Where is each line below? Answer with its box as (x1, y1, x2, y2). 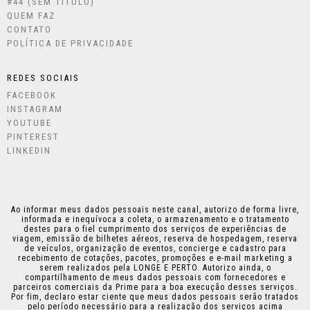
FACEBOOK (7, 89, 57, 100)
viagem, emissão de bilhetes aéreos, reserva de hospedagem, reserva (12, 233, 298, 244)
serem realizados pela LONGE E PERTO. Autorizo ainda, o (39, 262, 271, 273)
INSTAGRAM (7, 103, 63, 114)
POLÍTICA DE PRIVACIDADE (7, 37, 134, 48)
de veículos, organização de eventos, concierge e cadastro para (24, 243, 286, 253)
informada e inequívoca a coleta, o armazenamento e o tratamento (21, 214, 289, 224)
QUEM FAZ (7, 10, 55, 21)
